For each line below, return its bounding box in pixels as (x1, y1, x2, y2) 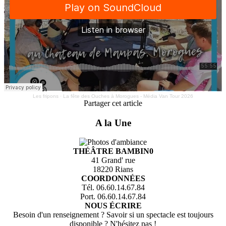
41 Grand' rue (91, 156, 135, 165)
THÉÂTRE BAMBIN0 (73, 147, 153, 156)
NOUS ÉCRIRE (84, 201, 142, 210)
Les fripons (33, 93, 59, 99)
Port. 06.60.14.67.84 (80, 192, 146, 201)
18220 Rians (93, 165, 133, 174)
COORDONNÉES (81, 174, 145, 183)
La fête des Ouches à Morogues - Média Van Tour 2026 (63, 93, 193, 99)
